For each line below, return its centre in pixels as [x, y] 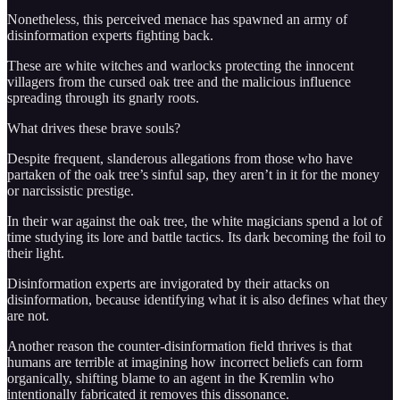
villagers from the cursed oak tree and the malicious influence [179, 82]
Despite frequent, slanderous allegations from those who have [180, 159]
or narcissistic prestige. [71, 191]
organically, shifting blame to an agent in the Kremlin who [171, 379]
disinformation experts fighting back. [110, 36]
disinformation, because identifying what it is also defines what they [197, 300]
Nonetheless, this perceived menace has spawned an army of [177, 20]
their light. [36, 254]
